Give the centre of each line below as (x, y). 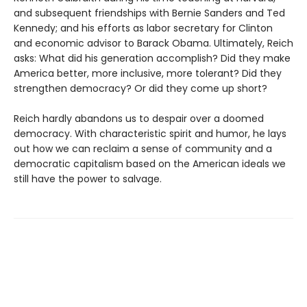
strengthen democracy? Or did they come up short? (140, 88)
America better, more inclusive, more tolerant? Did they (148, 73)
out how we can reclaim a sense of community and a (143, 148)
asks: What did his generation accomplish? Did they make (152, 58)
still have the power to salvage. (88, 179)
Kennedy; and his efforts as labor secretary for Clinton (143, 28)
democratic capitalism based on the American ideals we (150, 163)
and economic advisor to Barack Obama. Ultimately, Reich (153, 43)
